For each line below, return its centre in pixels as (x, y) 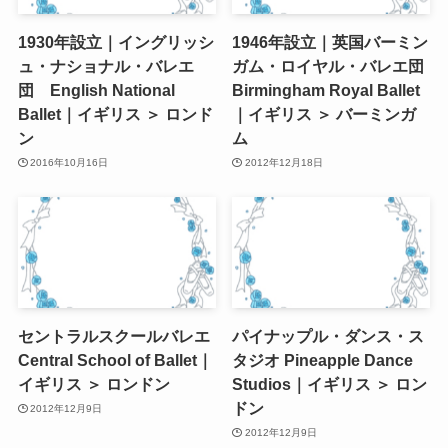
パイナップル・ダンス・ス (328, 336)
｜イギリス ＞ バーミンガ (324, 114)
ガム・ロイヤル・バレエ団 (328, 66)
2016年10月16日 (69, 162)
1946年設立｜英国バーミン (330, 42)
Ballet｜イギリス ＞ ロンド (115, 114)
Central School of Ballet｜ (115, 360)
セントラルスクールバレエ (113, 336)
